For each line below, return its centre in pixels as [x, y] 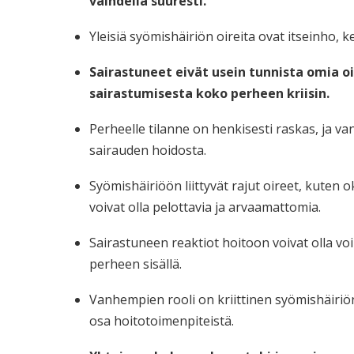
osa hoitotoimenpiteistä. [162, 321]
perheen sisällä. [136, 264]
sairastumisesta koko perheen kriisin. [209, 93]
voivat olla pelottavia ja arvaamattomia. [205, 207]
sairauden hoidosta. [148, 150]
